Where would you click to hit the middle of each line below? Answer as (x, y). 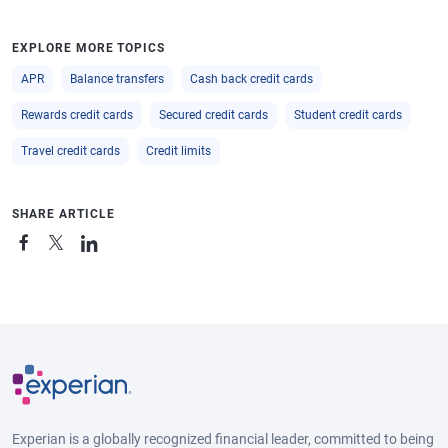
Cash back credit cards (251, 79)
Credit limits (178, 151)
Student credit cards (348, 115)
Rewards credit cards (77, 115)
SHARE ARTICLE (63, 214)
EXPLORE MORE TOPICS (89, 48)
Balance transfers (117, 79)
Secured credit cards (213, 115)
